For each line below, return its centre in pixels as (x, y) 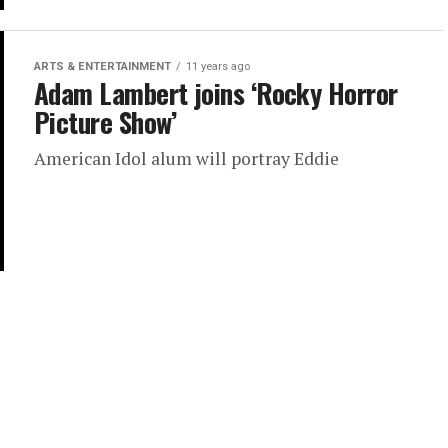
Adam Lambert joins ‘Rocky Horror (216, 93)
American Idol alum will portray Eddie (186, 159)
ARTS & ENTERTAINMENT (102, 67)
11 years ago (218, 67)
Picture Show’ (105, 122)
